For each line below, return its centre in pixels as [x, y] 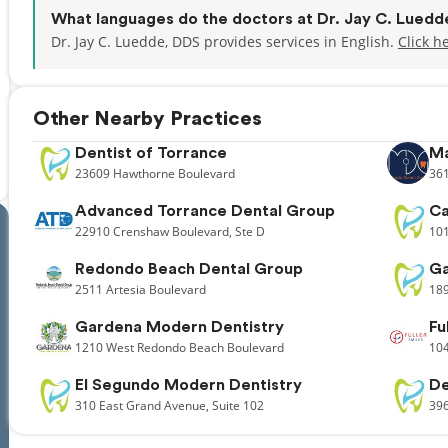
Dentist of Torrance [151, 153]
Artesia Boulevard [156, 289]
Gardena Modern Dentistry [179, 327]
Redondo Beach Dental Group [189, 269]
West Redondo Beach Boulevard [195, 347]
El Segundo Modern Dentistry [188, 385]
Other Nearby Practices [147, 119]
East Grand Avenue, [154, 405]
